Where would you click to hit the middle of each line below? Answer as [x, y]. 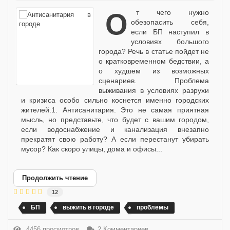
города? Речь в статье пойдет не [154, 51]
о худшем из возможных [154, 71]
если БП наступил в [170, 32]
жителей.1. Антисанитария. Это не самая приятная [115, 110]
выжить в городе [88, 207]
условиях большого [170, 41]
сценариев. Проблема [154, 80]
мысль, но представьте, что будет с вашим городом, [115, 119]
